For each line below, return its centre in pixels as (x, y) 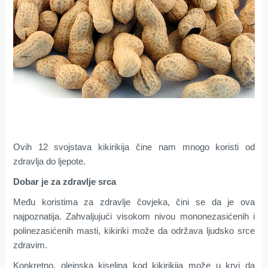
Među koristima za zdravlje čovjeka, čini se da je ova (134, 202)
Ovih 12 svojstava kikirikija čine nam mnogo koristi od (134, 147)
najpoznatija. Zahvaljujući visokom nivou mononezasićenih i (134, 217)
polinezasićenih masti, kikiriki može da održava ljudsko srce (134, 231)
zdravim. (30, 245)
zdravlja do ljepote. (49, 162)
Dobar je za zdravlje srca (64, 182)
